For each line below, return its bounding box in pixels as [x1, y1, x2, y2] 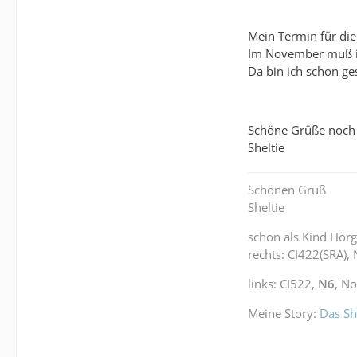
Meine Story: [248, 304, 320, 321]
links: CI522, [248, 275, 318, 292]
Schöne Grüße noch [248, 121, 355, 138]
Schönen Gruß [248, 181, 326, 198]
